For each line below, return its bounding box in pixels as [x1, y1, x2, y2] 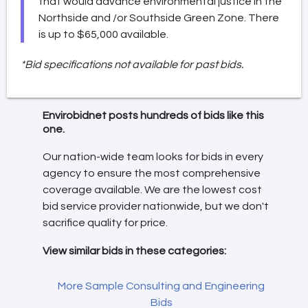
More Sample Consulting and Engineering [57, 280, 265, 291]
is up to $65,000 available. [38, 28, 168, 40]
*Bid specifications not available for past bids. [21, 58, 243, 70]
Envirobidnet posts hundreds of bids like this [43, 109, 264, 121]
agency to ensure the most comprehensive [43, 168, 261, 179]
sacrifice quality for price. [43, 217, 168, 229]
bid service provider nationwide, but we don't [43, 201, 269, 212]
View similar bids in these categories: [43, 245, 226, 256]
